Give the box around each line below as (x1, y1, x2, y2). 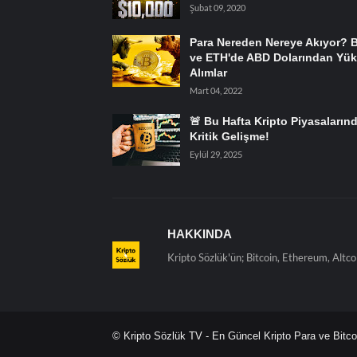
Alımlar (189, 66, 227, 80)
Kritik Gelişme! (189, 130, 269, 143)
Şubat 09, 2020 (189, 2, 245, 14)
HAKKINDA (167, 227, 232, 241)
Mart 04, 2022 (189, 85, 242, 96)
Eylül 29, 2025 (189, 149, 242, 160)
